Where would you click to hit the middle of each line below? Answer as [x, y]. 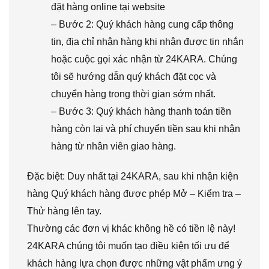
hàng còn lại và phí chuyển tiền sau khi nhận [146, 128]
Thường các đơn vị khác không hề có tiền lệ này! [131, 228]
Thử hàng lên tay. [64, 211]
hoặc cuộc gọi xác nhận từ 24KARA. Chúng [144, 59]
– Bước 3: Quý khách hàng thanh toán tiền [141, 111]
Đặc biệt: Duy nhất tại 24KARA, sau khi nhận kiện [133, 176]
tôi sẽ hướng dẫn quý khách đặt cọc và [134, 76]
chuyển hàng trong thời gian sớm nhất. [133, 94]
